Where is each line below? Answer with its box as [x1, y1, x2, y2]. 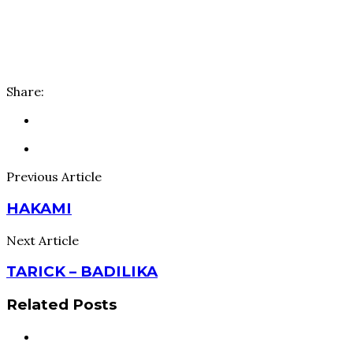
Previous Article [6, 169, 102, 185]
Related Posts [6, 295, 117, 314]
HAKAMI [6, 199, 72, 218]
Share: [6, 84, 44, 100]
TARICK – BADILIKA [6, 262, 158, 281]
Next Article [6, 232, 79, 248]
